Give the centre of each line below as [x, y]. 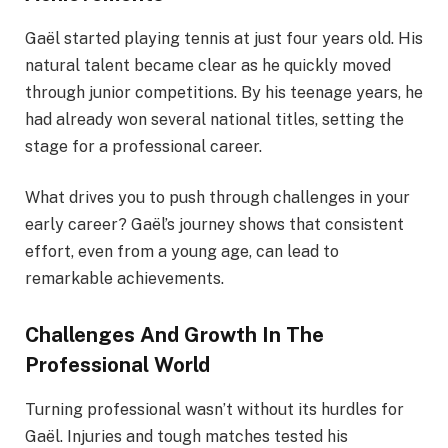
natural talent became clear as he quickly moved [208, 65]
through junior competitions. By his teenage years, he [224, 92]
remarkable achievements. [124, 279]
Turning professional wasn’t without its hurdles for [214, 409]
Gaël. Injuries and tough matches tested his [186, 436]
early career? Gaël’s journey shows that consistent [214, 225]
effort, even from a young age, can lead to [182, 252]
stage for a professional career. [143, 146]
